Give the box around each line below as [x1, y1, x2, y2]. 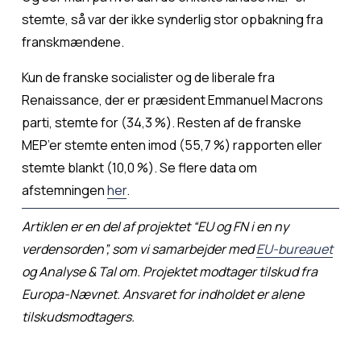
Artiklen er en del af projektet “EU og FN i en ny [21, 218, 288, 236]
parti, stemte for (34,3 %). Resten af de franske [21, 114, 301, 132]
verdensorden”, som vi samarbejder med [21, 240, 256, 259]
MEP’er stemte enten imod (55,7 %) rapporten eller [21, 136, 322, 155]
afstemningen [21, 181, 107, 200]
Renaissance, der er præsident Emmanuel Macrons [21, 91, 323, 110]
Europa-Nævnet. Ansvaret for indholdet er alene [21, 285, 304, 304]
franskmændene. [21, 33, 124, 52]
